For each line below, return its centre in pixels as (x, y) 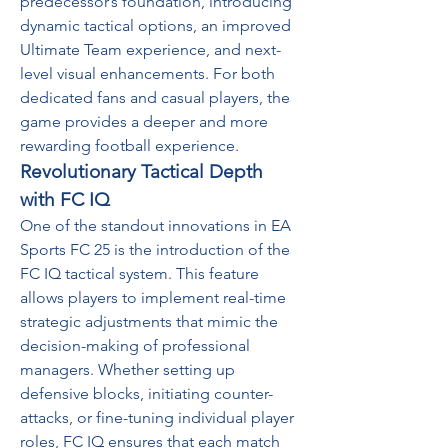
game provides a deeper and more (144, 121)
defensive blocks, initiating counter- (146, 393)
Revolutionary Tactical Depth (141, 171)
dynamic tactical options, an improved (155, 25)
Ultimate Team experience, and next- (150, 49)
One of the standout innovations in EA (155, 225)
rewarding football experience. (129, 145)
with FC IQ (65, 199)
